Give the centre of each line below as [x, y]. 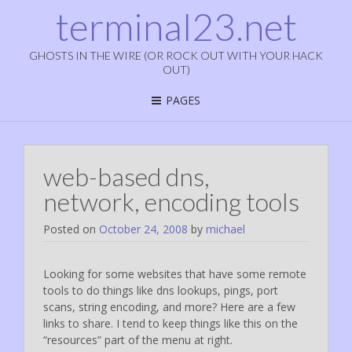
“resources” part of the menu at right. [138, 339]
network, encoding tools [171, 201]
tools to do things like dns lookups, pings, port [161, 290]
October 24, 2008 [143, 229]
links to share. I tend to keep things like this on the [170, 323]
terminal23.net [176, 26]
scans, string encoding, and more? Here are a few [169, 306]
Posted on [71, 229]
